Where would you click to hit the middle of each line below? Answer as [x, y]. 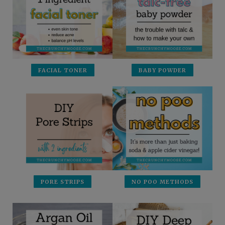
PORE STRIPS [63, 182]
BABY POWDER [162, 70]
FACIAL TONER [63, 70]
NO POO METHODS [162, 182]
